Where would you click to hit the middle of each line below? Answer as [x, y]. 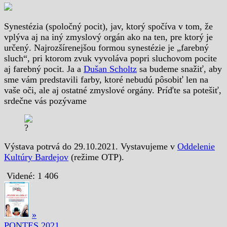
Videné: [22, 176]
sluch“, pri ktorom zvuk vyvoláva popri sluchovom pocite [110, 58]
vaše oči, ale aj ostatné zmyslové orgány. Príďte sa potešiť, [113, 90]
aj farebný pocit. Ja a [44, 69]
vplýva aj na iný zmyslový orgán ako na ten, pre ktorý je [108, 37]
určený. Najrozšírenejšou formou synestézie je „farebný [106, 47]
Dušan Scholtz [110, 69]
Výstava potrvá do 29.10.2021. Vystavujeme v [91, 146]
